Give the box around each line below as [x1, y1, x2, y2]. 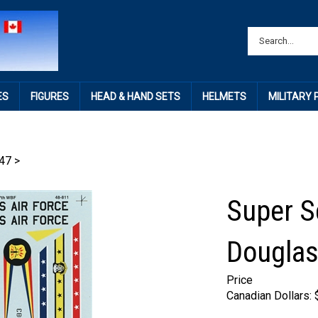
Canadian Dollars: [226, 289, 312, 302]
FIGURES [30, 91, 69, 102]
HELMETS [202, 91, 246, 102]
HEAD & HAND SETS [90, 91, 180, 102]
